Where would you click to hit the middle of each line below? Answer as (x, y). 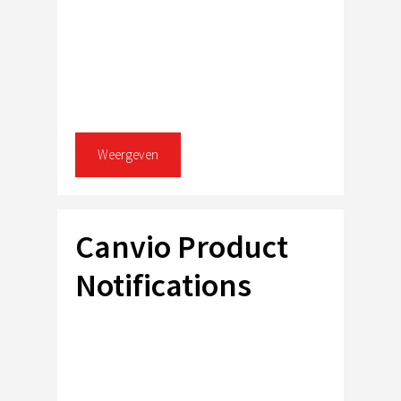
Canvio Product (182, 246)
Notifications (163, 285)
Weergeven (128, 154)
